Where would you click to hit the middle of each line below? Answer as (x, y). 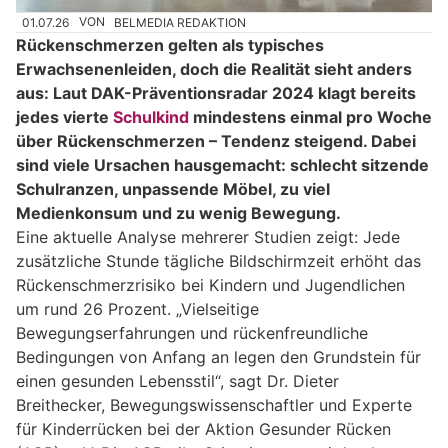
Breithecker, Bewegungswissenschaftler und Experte (214, 404)
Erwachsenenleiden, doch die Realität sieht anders (214, 68)
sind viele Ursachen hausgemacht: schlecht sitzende (222, 164)
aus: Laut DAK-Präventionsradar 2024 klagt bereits (216, 92)
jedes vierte (64, 116)
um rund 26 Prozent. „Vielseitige (137, 308)
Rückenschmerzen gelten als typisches (170, 44)
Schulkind (151, 116)
